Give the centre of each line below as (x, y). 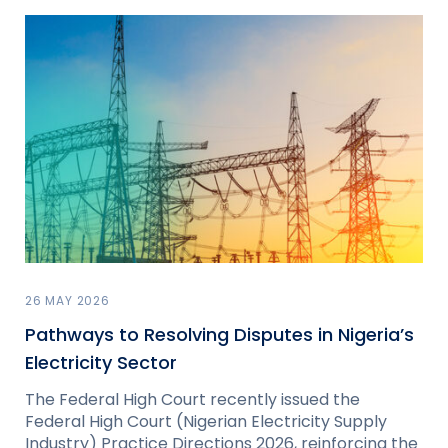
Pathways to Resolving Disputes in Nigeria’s (219, 335)
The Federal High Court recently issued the (192, 400)
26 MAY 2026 (67, 301)
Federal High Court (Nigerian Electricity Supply (206, 422)
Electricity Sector (101, 363)
